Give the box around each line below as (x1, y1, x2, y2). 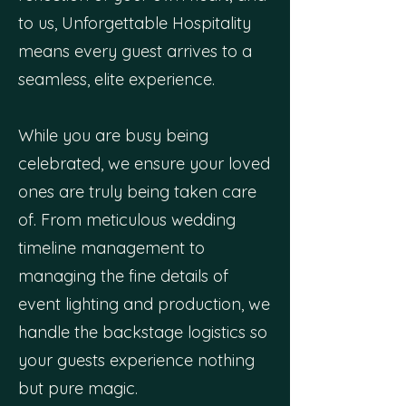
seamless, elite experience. (18, 69, 215, 90)
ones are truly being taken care (18, 181, 256, 202)
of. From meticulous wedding (18, 209, 236, 230)
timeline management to (18, 237, 205, 258)
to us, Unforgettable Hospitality (18, 13, 251, 34)
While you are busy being (18, 125, 208, 146)
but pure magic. (18, 378, 138, 399)
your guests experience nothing (18, 350, 255, 371)
